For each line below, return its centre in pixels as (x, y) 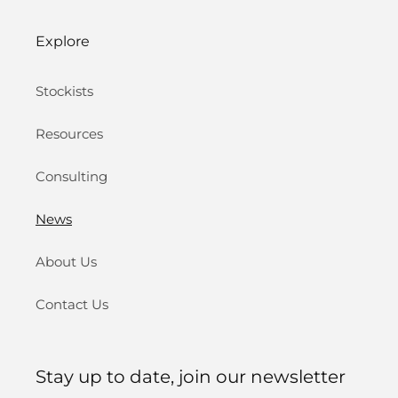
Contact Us (72, 305)
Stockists (64, 92)
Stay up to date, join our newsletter (191, 377)
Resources (69, 134)
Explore (63, 42)
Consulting (72, 177)
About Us (66, 262)
